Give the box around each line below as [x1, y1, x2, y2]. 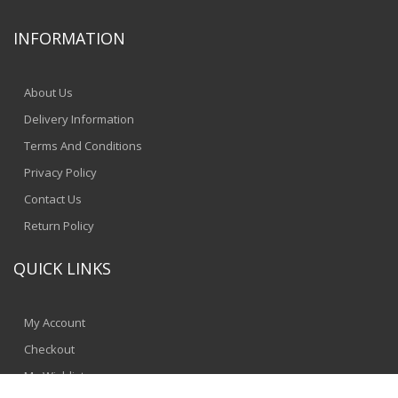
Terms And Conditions [24, 138, 142, 155]
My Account [24, 314, 85, 331]
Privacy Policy [24, 164, 97, 181]
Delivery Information [24, 111, 134, 128]
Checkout [24, 341, 75, 358]
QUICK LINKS [13, 258, 111, 280]
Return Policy [24, 218, 94, 235]
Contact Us [24, 191, 82, 208]
